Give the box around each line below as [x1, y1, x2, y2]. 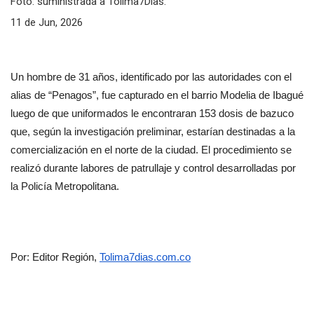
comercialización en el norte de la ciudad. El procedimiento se [11, 144, 292, 156]
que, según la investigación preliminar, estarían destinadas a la [11, 126, 295, 138]
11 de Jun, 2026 [11, 16, 83, 29]
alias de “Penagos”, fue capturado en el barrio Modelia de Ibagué [11, 90, 303, 102]
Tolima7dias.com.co [100, 252, 191, 264]
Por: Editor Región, [11, 252, 100, 264]
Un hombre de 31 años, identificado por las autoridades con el [11, 71, 292, 83]
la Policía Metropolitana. [11, 181, 119, 193]
